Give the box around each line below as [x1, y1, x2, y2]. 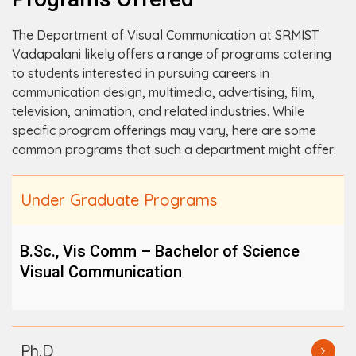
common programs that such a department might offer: [12, 141, 336, 157]
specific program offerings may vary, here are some [12, 122, 316, 138]
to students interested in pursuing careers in [12, 64, 269, 81]
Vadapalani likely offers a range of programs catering [12, 45, 331, 62]
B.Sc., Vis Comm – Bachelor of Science [20, 241, 300, 261]
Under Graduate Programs [21, 189, 217, 210]
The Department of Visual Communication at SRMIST [12, 26, 319, 43]
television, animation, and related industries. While [12, 103, 304, 119]
